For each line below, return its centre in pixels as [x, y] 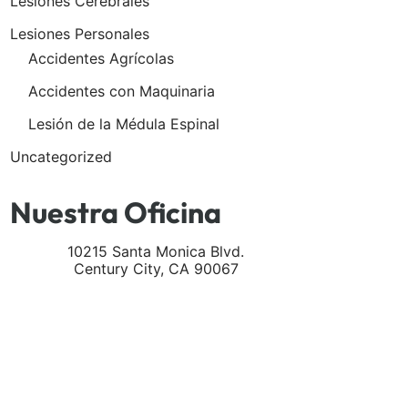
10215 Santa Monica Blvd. [156, 252]
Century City [117, 269]
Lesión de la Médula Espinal [124, 123]
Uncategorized [61, 156]
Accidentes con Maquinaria [122, 91]
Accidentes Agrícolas [101, 58]
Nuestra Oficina [116, 213]
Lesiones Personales [80, 33]
